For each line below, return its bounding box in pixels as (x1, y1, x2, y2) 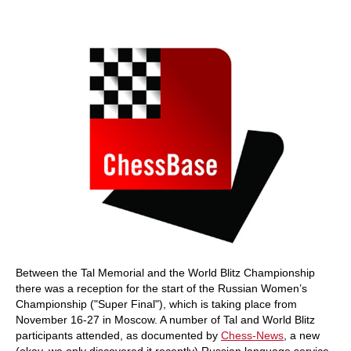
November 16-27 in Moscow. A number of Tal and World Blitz (16, 313, 315, 326)
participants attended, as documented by (16, 329, 221, 342)
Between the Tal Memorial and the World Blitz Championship (16, 266, 315, 279)
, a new (284, 329, 320, 342)
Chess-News (221, 329, 284, 342)
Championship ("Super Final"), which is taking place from (16, 298, 297, 310)
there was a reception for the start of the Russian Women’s (16, 282, 307, 295)
